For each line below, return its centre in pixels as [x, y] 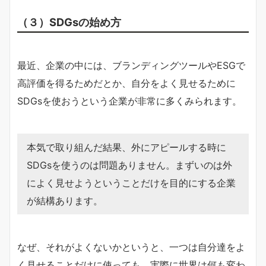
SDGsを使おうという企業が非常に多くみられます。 [129, 101]
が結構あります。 [65, 201]
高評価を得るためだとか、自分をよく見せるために [126, 83]
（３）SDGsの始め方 [69, 22]
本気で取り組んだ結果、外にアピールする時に [126, 147]
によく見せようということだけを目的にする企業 [131, 183]
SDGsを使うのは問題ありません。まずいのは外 [129, 165]
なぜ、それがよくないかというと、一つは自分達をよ [131, 247]
